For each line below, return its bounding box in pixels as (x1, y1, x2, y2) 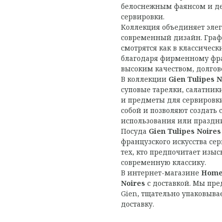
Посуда (121, 126, 149, 136)
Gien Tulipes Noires (149, 126, 221, 136)
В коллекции (121, 74, 168, 84)
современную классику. (121, 157, 206, 167)
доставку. (121, 199, 154, 209)
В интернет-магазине (121, 167, 201, 177)
